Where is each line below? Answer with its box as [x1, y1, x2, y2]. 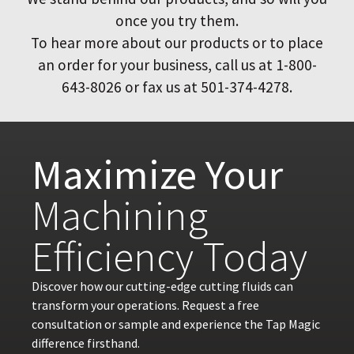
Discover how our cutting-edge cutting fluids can [32, 277, 293, 294]
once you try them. [115, 10, 239, 30]
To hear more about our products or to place [31, 32, 323, 52]
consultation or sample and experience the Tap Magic [32, 315, 320, 332]
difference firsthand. [32, 334, 140, 351]
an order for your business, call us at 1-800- [37, 55, 317, 74]
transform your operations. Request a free [32, 296, 259, 313]
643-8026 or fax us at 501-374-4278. [62, 77, 292, 96]
